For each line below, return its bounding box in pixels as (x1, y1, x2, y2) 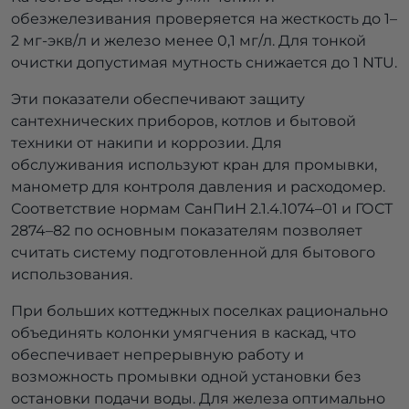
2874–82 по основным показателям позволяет (11, 222, 362, 240)
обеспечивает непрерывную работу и (11, 346, 304, 364)
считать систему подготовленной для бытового (11, 244, 375, 262)
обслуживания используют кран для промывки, (11, 156, 377, 174)
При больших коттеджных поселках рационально (11, 302, 388, 320)
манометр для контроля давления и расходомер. (11, 178, 385, 196)
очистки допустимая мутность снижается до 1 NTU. (11, 54, 397, 72)
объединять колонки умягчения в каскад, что (11, 324, 356, 342)
